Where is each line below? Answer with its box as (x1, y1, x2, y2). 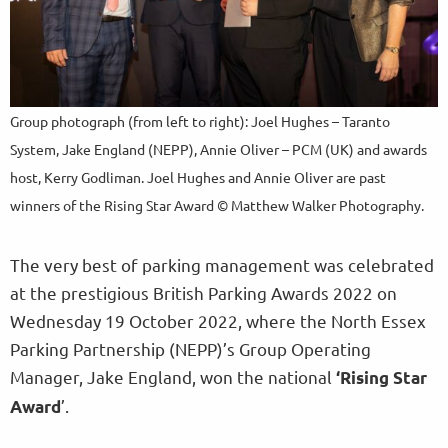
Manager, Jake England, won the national (10, 366, 336, 388)
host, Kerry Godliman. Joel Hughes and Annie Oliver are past (10, 168, 386, 187)
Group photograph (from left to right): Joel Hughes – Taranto (10, 112, 390, 131)
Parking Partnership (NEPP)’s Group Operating (10, 338, 371, 360)
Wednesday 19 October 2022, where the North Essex (10, 310, 426, 332)
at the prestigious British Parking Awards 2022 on (10, 282, 397, 304)
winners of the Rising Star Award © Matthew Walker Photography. (10, 196, 424, 215)
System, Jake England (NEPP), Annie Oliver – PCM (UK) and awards (10, 140, 427, 159)
